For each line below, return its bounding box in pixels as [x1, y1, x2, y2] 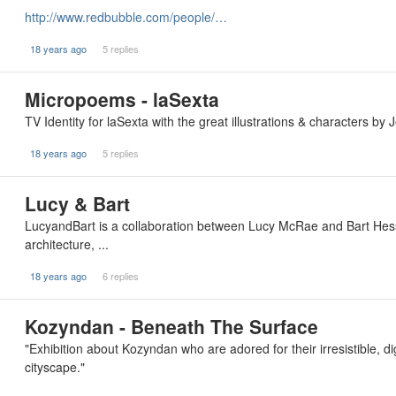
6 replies [102, 269, 139, 283]
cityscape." [25, 358, 85, 376]
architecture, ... [25, 235, 109, 253]
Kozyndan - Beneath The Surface [25, 313, 318, 339]
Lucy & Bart [25, 190, 130, 217]
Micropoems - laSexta [25, 86, 219, 112]
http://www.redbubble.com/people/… [25, 8, 227, 26]
